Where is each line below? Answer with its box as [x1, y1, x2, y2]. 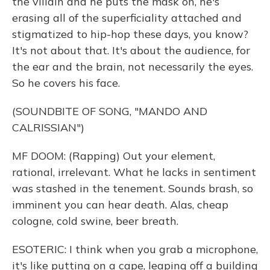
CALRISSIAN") [12, 121, 84, 134]
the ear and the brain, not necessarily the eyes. [12, 60, 253, 74]
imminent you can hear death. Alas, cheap [12, 198, 228, 212]
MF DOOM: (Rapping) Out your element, [12, 149, 215, 163]
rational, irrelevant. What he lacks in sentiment [12, 165, 256, 179]
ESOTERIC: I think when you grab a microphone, [12, 242, 258, 256]
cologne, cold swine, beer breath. [12, 214, 178, 228]
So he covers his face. [12, 76, 120, 90]
